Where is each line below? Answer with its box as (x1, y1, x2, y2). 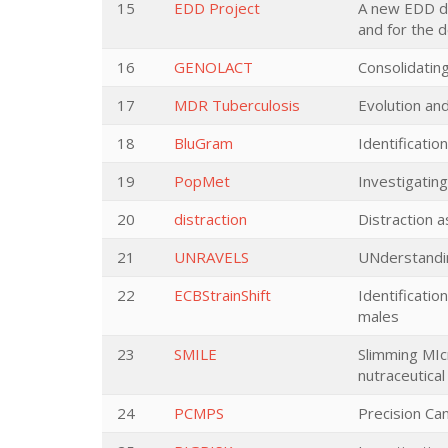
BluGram (174, 133, 233, 153)
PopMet (174, 171, 230, 191)
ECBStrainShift (174, 285, 271, 305)
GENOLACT (174, 57, 253, 77)
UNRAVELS (174, 247, 249, 267)
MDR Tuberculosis (174, 95, 300, 115)
